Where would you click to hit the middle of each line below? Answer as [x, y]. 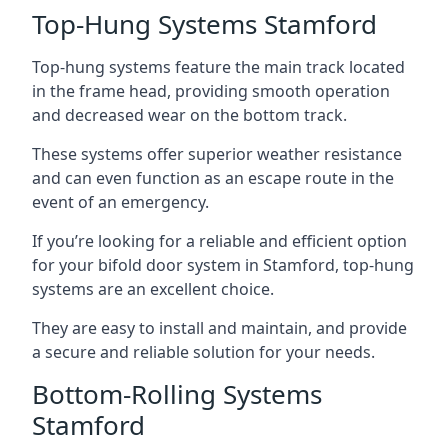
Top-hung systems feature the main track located [218, 67]
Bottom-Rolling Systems [177, 394]
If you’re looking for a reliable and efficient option [219, 241]
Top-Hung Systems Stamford [204, 24]
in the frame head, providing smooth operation [211, 91]
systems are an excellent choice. [153, 289]
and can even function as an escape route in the [213, 178]
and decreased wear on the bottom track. [189, 115]
